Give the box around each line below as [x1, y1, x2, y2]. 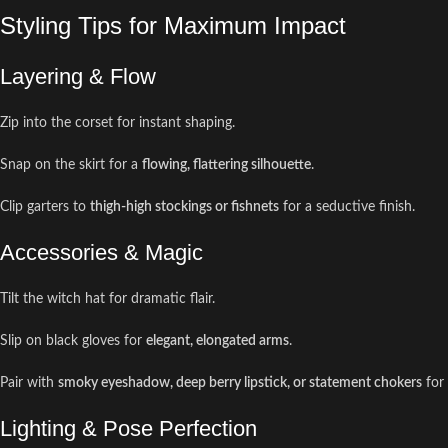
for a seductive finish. [279, 200, 415, 214]
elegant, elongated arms [146, 334, 289, 348]
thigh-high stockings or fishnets [90, 200, 279, 214]
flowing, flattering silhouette [142, 158, 311, 172]
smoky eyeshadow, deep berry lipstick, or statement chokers [58, 376, 422, 390]
